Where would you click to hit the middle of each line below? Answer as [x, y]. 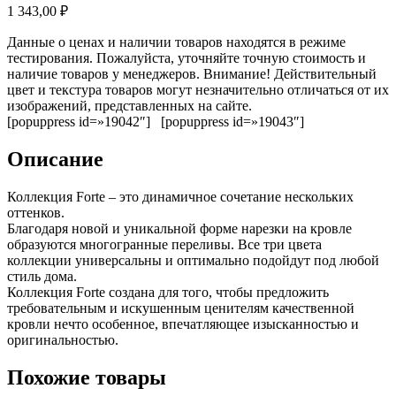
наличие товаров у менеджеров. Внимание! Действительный [192, 74]
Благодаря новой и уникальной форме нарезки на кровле [179, 228]
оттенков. [36, 212]
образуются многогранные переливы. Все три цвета [164, 244]
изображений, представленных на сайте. [129, 106]
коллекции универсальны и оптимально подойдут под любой [193, 260]
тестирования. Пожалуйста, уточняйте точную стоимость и [187, 58]
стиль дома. [42, 276]
